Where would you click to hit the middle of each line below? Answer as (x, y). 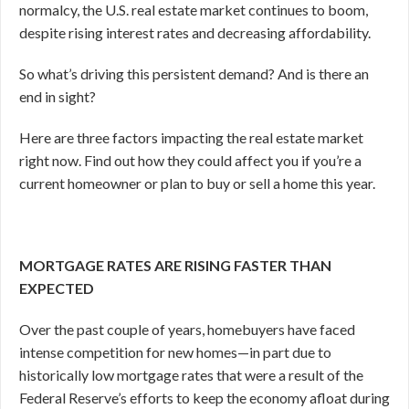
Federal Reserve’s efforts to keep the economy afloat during (204, 398)
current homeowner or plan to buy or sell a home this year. (197, 183)
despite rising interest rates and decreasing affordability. (195, 32)
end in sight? (58, 96)
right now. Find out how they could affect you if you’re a (190, 160)
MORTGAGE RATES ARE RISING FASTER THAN (175, 265)
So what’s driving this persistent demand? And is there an (194, 73)
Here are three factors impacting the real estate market (191, 137)
